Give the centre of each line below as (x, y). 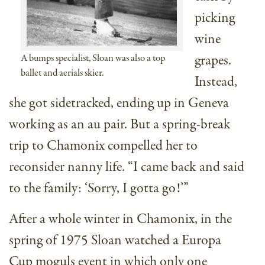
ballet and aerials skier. (62, 73)
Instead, (216, 82)
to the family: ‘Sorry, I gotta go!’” (99, 189)
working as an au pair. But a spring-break (120, 125)
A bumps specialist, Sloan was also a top (93, 59)
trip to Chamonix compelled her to (103, 146)
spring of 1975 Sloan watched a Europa (115, 241)
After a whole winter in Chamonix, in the (120, 219)
